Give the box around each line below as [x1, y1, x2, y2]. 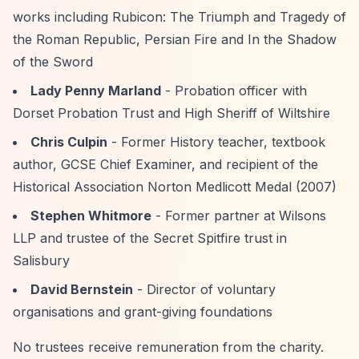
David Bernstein [30, 281, 133, 297]
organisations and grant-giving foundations [13, 304, 272, 320]
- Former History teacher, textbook [107, 134, 325, 150]
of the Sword [13, 54, 93, 70]
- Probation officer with [161, 83, 307, 99]
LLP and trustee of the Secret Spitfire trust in [13, 230, 287, 246]
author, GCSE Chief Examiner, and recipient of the [13, 156, 318, 172]
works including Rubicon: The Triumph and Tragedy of [13, 9, 346, 25]
